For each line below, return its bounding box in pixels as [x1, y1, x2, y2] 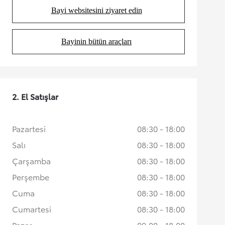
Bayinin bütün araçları [61, 37, 132, 46]
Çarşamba [12, 155, 51, 167]
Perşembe [12, 171, 49, 183]
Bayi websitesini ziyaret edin [51, 6, 142, 15]
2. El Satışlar [12, 90, 58, 102]
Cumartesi [12, 203, 51, 215]
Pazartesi [12, 123, 46, 135]
